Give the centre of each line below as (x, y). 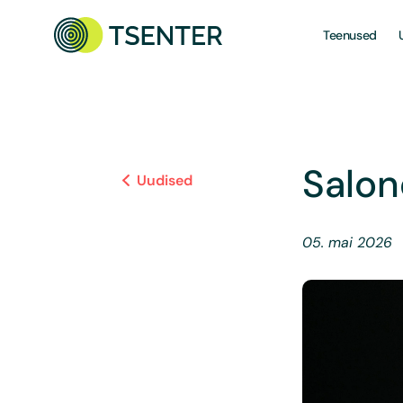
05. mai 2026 (347, 242)
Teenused (350, 35)
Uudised (165, 180)
